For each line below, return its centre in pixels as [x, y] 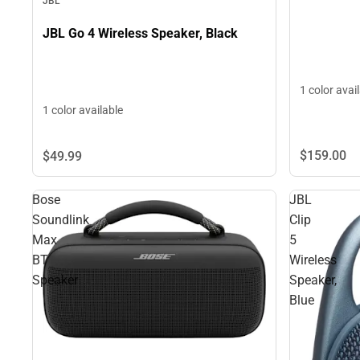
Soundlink [61, 219]
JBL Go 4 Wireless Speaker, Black [140, 33]
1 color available [83, 110]
